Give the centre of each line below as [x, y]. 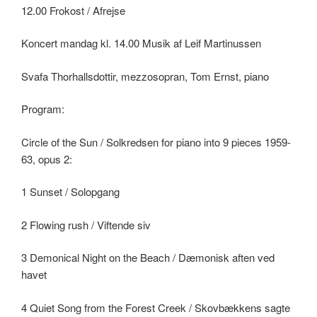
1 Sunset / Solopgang [70, 192]
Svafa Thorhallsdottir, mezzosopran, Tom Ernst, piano [145, 76]
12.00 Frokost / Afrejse [73, 10]
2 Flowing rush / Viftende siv [86, 224]
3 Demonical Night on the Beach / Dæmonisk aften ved [148, 258]
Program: [43, 109]
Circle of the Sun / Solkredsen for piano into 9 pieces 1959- [156, 142]
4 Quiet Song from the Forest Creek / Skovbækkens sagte [156, 307]
